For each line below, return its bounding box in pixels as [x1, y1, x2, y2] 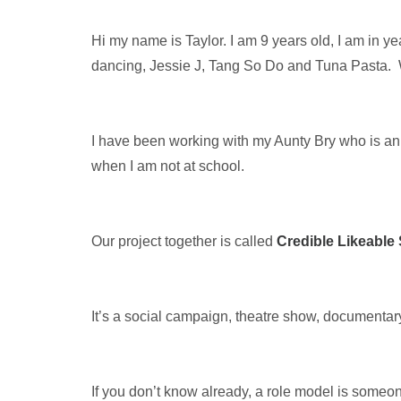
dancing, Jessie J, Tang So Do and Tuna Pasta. [91, 57, 395, 73]
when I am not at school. [91, 158, 244, 174]
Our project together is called [91, 233, 277, 249]
